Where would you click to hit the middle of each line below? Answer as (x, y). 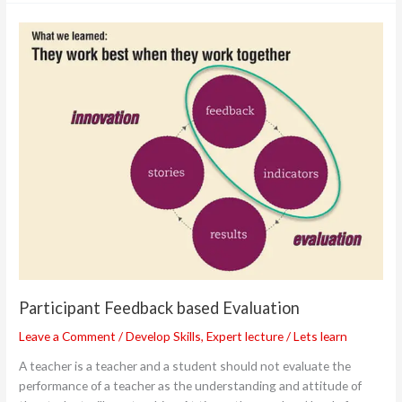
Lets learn (321, 336)
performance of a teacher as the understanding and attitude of (191, 386)
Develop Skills (164, 336)
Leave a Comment (68, 336)
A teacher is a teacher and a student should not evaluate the (185, 366)
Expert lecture (245, 336)
